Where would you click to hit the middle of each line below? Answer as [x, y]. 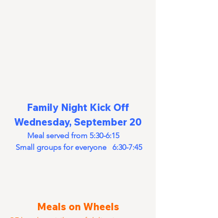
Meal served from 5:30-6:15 [79, 136]
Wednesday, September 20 [78, 122]
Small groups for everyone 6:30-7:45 [79, 147]
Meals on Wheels [78, 207]
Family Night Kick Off [78, 108]
